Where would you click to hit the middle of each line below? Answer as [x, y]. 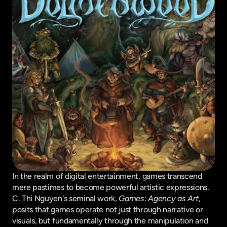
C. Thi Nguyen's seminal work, [66, 198]
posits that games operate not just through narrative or [108, 210]
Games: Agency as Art [159, 198]
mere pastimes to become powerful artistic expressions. [111, 187]
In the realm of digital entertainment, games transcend [107, 176]
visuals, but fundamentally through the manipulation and [110, 221]
